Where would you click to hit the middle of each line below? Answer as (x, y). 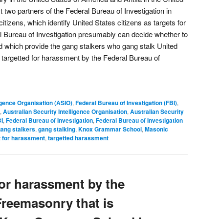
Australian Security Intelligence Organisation (65, 111)
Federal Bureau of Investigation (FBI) (126, 102)
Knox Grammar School (110, 129)
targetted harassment (78, 138)
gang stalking (57, 129)
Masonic (156, 129)
